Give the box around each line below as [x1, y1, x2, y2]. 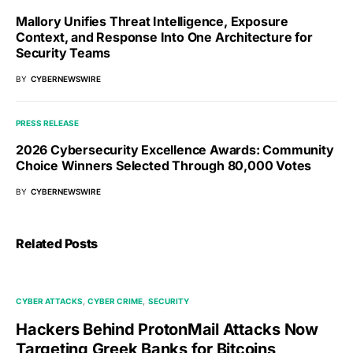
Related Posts [16, 235, 98, 251]
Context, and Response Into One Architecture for [16, 28, 313, 45]
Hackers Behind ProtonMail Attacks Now [16, 319, 318, 339]
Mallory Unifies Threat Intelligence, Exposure [16, 13, 288, 29]
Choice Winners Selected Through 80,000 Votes [16, 157, 312, 173]
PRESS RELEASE [16, 117, 79, 128]
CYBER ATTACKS [16, 295, 83, 306]
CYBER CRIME [87, 295, 143, 306]
